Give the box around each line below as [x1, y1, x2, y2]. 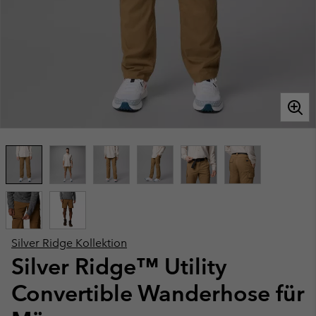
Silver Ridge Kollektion [11, 236, 127, 250]
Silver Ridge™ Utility [11, 253, 226, 280]
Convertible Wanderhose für [11, 279, 305, 307]
